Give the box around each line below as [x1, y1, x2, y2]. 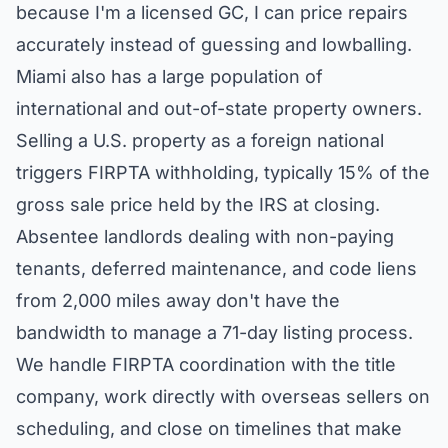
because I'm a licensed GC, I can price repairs [16, 2, 408, 23]
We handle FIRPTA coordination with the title [16, 354, 396, 375]
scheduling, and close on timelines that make [16, 418, 402, 439]
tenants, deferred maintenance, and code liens [16, 258, 417, 279]
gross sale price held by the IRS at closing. [16, 194, 380, 215]
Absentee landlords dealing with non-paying [16, 226, 394, 247]
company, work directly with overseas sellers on [16, 386, 430, 407]
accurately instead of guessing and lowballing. [16, 34, 412, 55]
